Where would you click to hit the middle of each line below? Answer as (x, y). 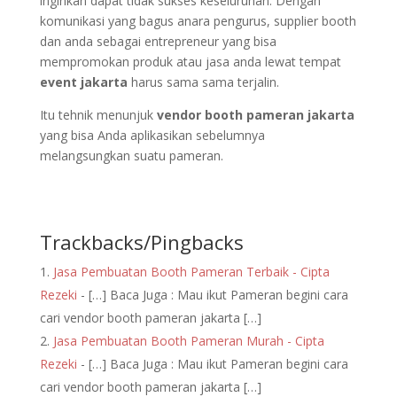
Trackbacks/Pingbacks (141, 242)
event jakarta (83, 82)
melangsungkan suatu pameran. (131, 156)
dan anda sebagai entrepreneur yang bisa (158, 41)
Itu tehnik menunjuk (98, 115)
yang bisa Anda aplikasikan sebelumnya (152, 135)
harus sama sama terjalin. (203, 82)
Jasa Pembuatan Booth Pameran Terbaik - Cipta (191, 272)
